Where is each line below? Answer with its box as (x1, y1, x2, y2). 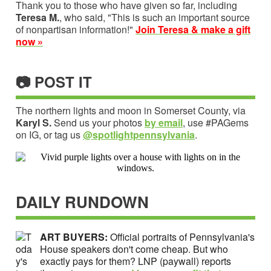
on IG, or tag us (16, 127, 83, 142)
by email (145, 115, 183, 129)
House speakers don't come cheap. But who (40, 241, 228, 256)
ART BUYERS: (40, 229, 110, 244)
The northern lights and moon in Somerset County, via (16, 103, 246, 117)
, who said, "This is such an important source (59, 10, 250, 24)
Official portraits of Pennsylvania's (110, 229, 255, 244)
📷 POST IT (16, 71, 92, 92)
